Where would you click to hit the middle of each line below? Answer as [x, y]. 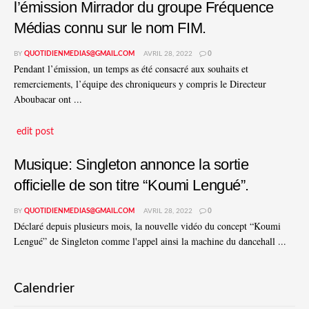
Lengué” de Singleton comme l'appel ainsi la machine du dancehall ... [150, 241]
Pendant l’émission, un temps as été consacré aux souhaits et [131, 69]
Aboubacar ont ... [48, 99]
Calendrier [44, 289]
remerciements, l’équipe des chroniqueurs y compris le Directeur [140, 84]
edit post [35, 131]
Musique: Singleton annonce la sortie [131, 164]
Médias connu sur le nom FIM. [110, 28]
